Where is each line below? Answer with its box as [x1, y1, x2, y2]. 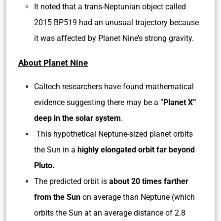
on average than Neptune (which [82, 192, 195, 202]
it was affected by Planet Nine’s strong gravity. [34, 34, 194, 43]
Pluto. [34, 161, 55, 170]
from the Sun [34, 192, 82, 202]
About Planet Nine [18, 58, 88, 68]
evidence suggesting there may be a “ [34, 98, 163, 107]
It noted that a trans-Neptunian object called [34, 2, 186, 11]
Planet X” [163, 98, 196, 107]
